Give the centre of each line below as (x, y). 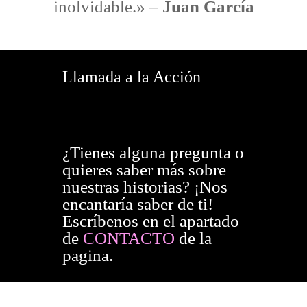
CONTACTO (128, 238)
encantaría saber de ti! (137, 204)
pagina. (87, 256)
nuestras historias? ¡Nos (145, 187)
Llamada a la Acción (131, 76)
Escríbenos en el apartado (150, 221)
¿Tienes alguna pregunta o (153, 153)
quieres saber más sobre (144, 170)
